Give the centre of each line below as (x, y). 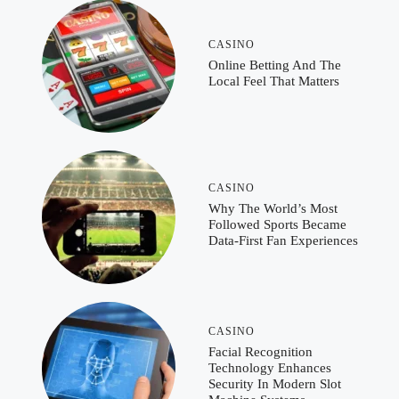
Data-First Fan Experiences (283, 240)
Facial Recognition (261, 351)
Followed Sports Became (277, 224)
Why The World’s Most (273, 208)
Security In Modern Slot (275, 383)
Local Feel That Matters (274, 81)
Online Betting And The (275, 65)
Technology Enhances (270, 367)
